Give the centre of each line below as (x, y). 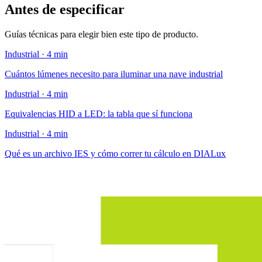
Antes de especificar (65, 10)
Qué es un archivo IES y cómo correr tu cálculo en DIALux (115, 154)
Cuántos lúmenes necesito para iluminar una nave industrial (114, 74)
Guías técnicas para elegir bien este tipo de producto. (101, 35)
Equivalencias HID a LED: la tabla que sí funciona (99, 114)
